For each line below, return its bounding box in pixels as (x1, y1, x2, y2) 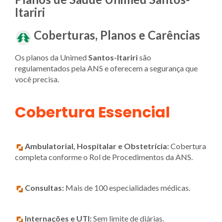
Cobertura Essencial (15, 102, 170, 123)
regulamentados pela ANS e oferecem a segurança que (15, 63, 198, 73)
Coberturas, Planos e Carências (34, 28, 200, 43)
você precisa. (15, 74, 59, 84)
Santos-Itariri (88, 52, 138, 62)
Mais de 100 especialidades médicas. (64, 182, 190, 192)
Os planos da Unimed (15, 52, 88, 62)
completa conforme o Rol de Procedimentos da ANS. (15, 152, 193, 162)
